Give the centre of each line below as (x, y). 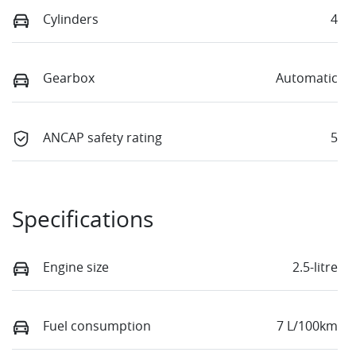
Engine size (76, 267)
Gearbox (69, 78)
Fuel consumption (97, 326)
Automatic (307, 78)
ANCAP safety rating (103, 137)
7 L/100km (307, 326)
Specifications (83, 219)
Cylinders (71, 19)
